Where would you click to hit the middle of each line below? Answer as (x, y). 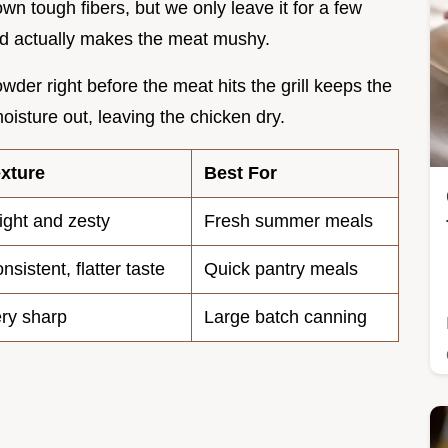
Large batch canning (285, 317)
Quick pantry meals (281, 269)
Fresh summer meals (288, 221)
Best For (240, 173)
